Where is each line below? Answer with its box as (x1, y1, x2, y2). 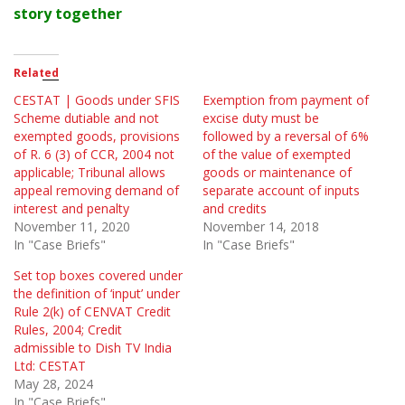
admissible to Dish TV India (14, 339, 172, 357)
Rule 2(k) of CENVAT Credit (14, 303, 171, 321)
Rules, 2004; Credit (14, 321, 122, 339)
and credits (202, 200, 267, 218)
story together (14, 4, 122, 24)
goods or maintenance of (202, 164, 352, 182)
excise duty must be (202, 109, 319, 127)
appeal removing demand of (14, 182, 179, 200)
